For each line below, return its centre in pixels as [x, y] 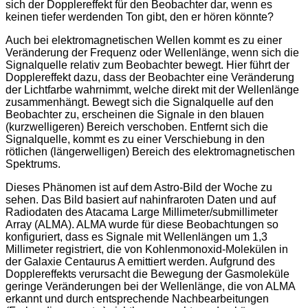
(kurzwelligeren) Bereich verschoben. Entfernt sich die [137, 127]
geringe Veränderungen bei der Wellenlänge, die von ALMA [150, 287]
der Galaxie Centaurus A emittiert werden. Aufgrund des [140, 262]
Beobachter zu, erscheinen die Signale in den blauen [135, 115]
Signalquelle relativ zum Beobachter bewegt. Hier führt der [147, 65]
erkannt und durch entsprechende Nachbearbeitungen [137, 299]
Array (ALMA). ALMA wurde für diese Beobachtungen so [142, 225]
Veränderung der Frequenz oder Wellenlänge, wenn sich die [152, 53]
